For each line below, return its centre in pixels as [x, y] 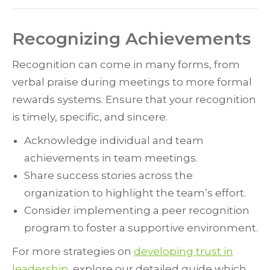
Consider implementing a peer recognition [137, 211]
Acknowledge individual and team [114, 141]
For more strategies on [73, 252]
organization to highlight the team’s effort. [135, 193]
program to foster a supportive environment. [141, 228]
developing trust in [184, 252]
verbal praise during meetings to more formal [132, 82]
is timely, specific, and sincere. [90, 117]
